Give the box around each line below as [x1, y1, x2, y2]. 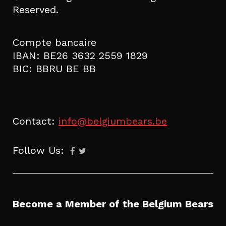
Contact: [13, 115, 59, 127]
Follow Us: [13, 144, 68, 156]
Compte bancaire [13, 36, 96, 48]
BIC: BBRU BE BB [13, 62, 96, 75]
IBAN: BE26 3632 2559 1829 [13, 49, 148, 62]
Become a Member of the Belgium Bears [13, 197, 213, 210]
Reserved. [13, 3, 59, 16]
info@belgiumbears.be [59, 115, 167, 127]
